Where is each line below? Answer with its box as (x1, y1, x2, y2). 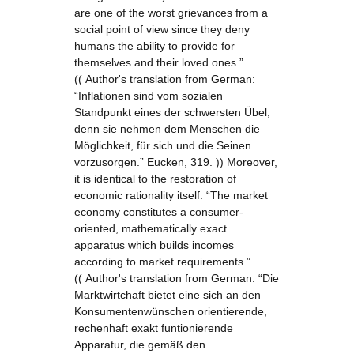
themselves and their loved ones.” (74, 56, 243, 69)
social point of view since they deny (74, 23, 250, 36)
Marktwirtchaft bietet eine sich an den (74, 288, 261, 301)
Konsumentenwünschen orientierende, (74, 305, 267, 318)
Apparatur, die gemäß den (74, 338, 205, 351)
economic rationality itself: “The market (74, 189, 268, 201)
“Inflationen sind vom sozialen (74, 89, 223, 102)
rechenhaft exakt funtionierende (74, 322, 233, 334)
